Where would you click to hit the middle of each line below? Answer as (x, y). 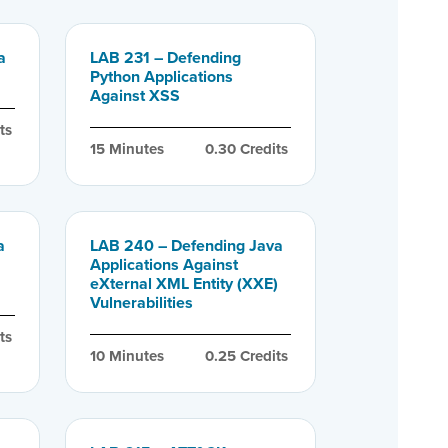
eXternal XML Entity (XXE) (183, 283)
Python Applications (161, 76)
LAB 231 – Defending (165, 57)
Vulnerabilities (141, 302)
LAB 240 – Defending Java (186, 245)
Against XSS (134, 95)
